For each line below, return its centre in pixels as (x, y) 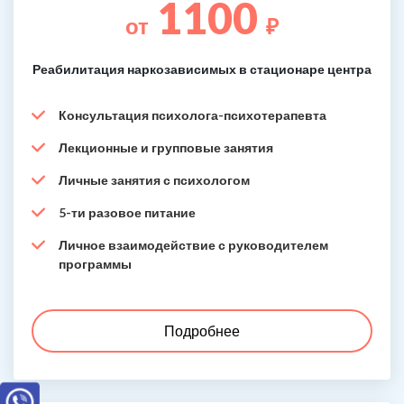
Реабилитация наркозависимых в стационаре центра (202, 69)
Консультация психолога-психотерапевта (193, 115)
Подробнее (202, 331)
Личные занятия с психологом (154, 180)
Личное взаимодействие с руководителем (193, 245)
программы (95, 264)
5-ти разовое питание (127, 212)
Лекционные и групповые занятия (166, 147)
